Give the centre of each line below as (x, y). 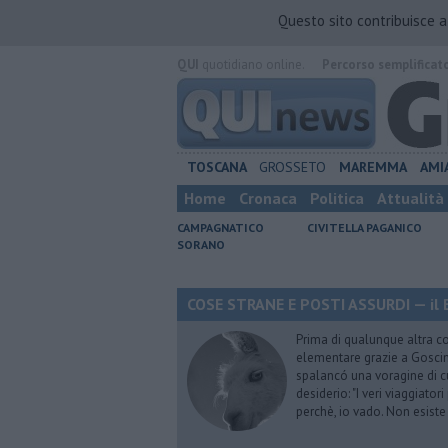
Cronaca (268, 198)
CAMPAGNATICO (220, 227)
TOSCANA (216, 167)
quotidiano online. (251, 64)
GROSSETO (293, 167)
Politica (337, 198)
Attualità (410, 198)
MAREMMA (372, 167)
